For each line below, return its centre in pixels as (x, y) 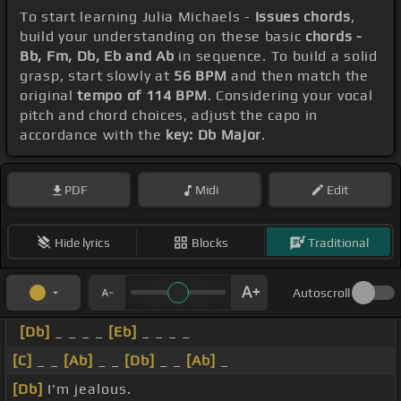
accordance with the (93, 135)
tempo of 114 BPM (142, 96)
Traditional (338, 242)
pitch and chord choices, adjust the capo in (169, 115)
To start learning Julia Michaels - (137, 17)
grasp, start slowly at (97, 76)
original (49, 96)
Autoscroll (321, 293)
